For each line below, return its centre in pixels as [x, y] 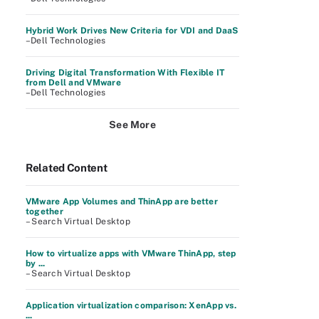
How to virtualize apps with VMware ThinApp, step [131, 253]
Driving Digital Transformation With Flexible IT [125, 73]
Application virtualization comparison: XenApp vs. [131, 305]
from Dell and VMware [73, 83]
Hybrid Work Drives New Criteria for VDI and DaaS [132, 31]
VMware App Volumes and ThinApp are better [122, 202]
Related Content [67, 168]
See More [132, 125]
